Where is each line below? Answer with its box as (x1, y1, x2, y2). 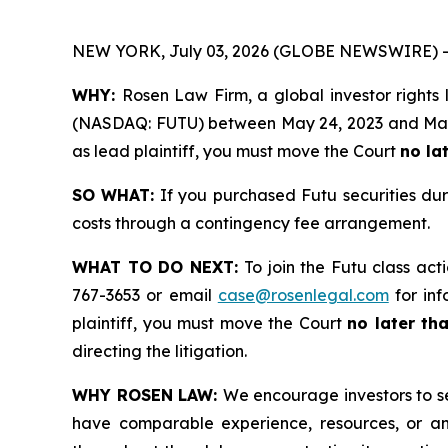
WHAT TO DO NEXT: (72, 257, 245, 278)
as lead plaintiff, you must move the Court (72, 141, 400, 162)
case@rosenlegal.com (217, 285, 389, 306)
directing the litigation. (72, 341, 247, 362)
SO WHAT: (72, 185, 155, 206)
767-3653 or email (72, 285, 218, 306)
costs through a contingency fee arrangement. (72, 213, 430, 234)
